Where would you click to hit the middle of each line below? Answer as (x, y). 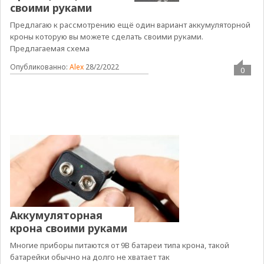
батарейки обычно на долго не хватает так (90, 257)
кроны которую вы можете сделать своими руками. (106, 37)
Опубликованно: (39, 67)
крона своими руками (68, 228)
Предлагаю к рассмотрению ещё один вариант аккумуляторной (130, 25)
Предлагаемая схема (49, 49)
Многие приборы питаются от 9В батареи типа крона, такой (119, 245)
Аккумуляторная (56, 215)
